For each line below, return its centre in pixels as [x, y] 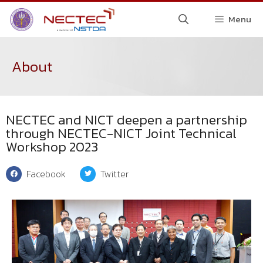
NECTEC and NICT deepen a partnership [127, 120]
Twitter [115, 174]
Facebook [46, 174]
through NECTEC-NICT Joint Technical [121, 133]
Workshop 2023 [52, 147]
